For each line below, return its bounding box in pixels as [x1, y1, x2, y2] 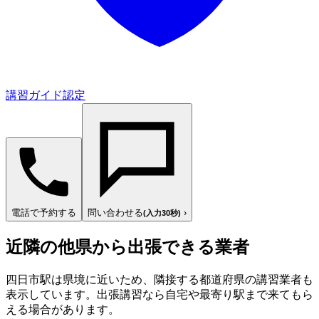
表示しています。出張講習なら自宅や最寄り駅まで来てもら [6, 288, 313, 300]
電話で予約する [11, 206, 76, 218]
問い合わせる [88, 206, 143, 218]
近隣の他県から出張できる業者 [6, 237, 249, 256]
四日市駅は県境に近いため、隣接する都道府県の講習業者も [6, 273, 313, 286]
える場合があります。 [6, 303, 120, 315]
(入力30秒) [143, 208, 181, 217]
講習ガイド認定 [6, 88, 85, 101]
